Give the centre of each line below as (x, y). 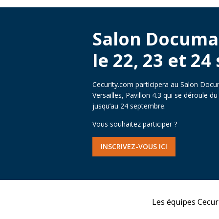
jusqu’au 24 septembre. (129, 106)
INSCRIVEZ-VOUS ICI (134, 147)
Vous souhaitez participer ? (135, 124)
